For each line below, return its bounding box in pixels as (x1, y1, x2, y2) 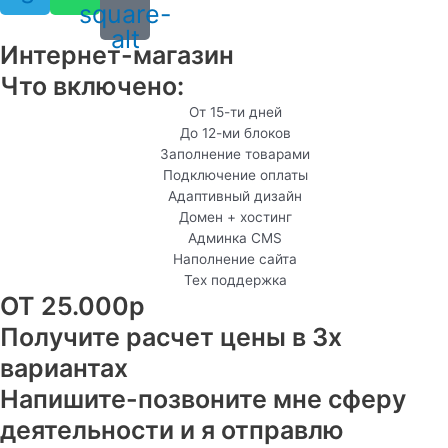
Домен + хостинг (178, 208, 292, 225)
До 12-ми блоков (179, 124, 291, 141)
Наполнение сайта (173, 250, 298, 267)
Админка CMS (188, 229, 283, 246)
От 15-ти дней (188, 103, 282, 120)
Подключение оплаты (162, 166, 308, 183)
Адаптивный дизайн (168, 187, 303, 204)
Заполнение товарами (160, 145, 311, 162)
